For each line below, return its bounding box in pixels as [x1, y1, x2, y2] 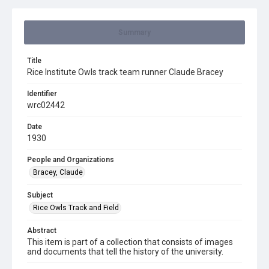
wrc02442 [27, 100, 65, 110]
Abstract [27, 226, 56, 235]
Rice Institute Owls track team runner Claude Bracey [27, 67, 223, 77]
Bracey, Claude [33, 168, 83, 177]
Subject [27, 191, 53, 199]
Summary [118, 28, 151, 37]
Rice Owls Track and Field [33, 204, 119, 212]
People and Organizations [27, 156, 114, 164]
